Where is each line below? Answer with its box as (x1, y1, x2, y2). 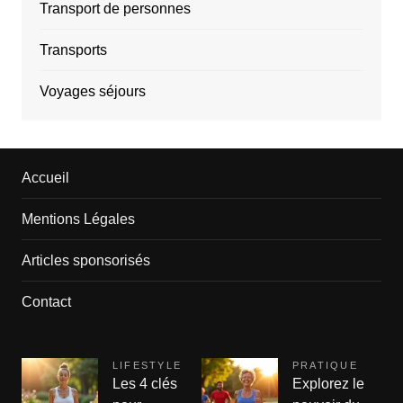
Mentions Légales (21, 211, 135, 228)
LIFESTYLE (112, 360, 183, 372)
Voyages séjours (39, 84, 146, 100)
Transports (39, 42, 107, 58)
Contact (21, 294, 71, 310)
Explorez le (292, 376, 364, 392)
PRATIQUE (292, 360, 358, 372)
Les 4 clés (112, 376, 177, 392)
